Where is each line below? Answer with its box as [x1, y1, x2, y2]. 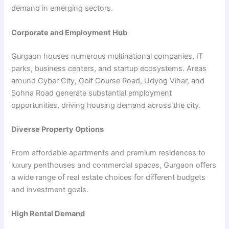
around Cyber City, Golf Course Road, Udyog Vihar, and [11, 76, 205, 85]
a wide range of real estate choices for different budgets [11, 172, 206, 182]
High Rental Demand [11, 209, 85, 219]
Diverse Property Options [11, 124, 104, 134]
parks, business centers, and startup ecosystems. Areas [11, 63, 207, 73]
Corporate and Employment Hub [11, 28, 128, 37]
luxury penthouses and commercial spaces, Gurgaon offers [11, 160, 217, 170]
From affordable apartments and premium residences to [11, 148, 206, 157]
